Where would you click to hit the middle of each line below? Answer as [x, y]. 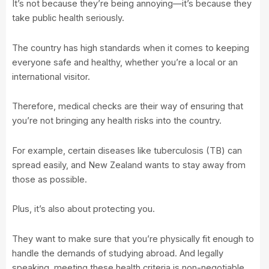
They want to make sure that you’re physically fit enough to [133, 239]
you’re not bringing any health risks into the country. [118, 121]
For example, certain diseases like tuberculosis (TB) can [127, 150]
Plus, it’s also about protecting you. [85, 209]
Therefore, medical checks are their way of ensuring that [128, 107]
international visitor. [51, 77]
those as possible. [51, 179]
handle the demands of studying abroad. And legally [118, 253]
